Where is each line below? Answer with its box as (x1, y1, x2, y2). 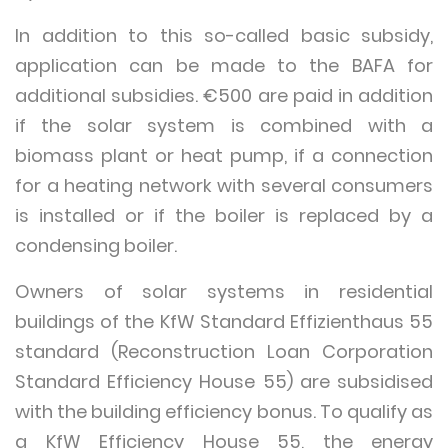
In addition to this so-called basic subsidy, (15, 23, 433, 48)
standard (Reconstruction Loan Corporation (15, 339, 433, 364)
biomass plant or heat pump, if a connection (15, 143, 433, 168)
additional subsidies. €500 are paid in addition (15, 83, 433, 108)
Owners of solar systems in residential (15, 279, 433, 304)
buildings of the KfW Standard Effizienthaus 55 (15, 309, 433, 334)
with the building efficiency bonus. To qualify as (15, 399, 433, 424)
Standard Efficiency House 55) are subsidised (15, 369, 433, 394)
